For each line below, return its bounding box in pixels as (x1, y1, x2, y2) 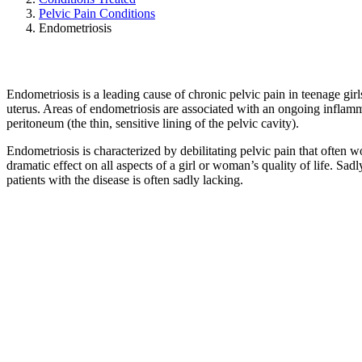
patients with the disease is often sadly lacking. (6, 172, 243, 187)
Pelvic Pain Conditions (39, 6, 155, 20)
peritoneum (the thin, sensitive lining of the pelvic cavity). (6, 116, 299, 130)
